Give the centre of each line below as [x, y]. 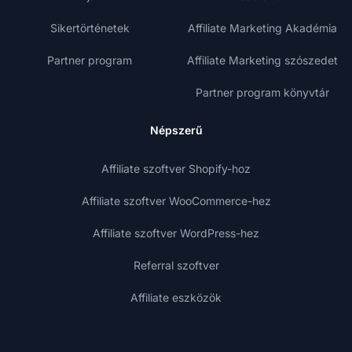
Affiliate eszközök [176, 298]
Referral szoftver [176, 266]
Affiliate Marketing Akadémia [262, 28]
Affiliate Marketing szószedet [262, 60]
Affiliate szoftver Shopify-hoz [176, 169]
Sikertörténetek [90, 28]
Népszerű [176, 130]
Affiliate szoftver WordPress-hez [176, 233]
